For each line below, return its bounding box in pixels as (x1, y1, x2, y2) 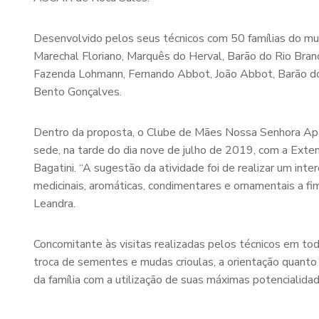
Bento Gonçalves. (33, 84, 122, 100)
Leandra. (33, 196, 75, 211)
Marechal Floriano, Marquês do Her (33, 48, 207, 64)
